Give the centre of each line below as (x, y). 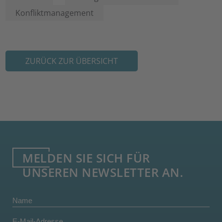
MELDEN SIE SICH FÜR (86, 158)
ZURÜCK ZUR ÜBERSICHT (72, 61)
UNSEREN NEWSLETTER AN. (103, 172)
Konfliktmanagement (55, 13)
